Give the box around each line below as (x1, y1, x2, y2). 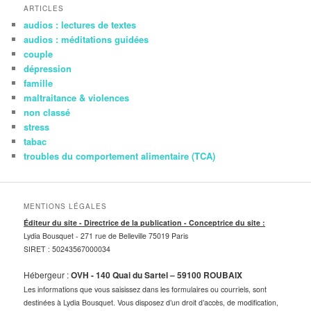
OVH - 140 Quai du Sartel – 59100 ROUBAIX (71, 269, 243, 282)
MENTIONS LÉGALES (24, 201, 108, 211)
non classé (24, 106, 71, 119)
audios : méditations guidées (24, 33, 149, 47)
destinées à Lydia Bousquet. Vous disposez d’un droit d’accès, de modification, (24, 297, 279, 308)
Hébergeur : (24, 269, 72, 281)
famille (24, 76, 53, 90)
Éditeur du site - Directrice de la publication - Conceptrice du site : (24, 217, 266, 228)
